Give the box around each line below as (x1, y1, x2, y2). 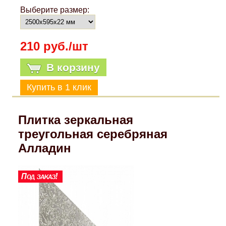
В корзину (46, 62, 100, 74)
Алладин (18, 141, 71, 155)
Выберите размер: (20, 6, 90, 15)
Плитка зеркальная (18, 113, 133, 127)
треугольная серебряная (18, 127, 167, 141)
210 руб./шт (20, 39, 89, 53)
